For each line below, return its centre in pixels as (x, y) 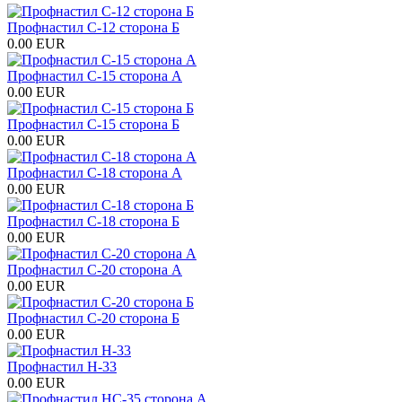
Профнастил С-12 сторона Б (93, 27)
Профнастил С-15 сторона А (95, 75)
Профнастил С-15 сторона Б (93, 124)
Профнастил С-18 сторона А (95, 172)
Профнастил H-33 (62, 366)
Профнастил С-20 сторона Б (93, 318)
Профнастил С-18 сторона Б (93, 221)
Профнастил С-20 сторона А (95, 269)
